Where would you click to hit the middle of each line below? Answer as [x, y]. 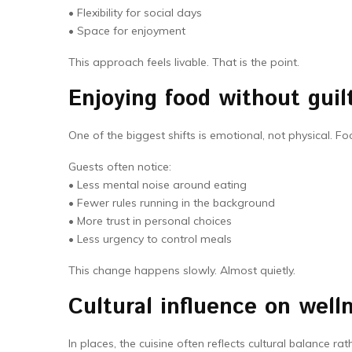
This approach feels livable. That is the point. [184, 62]
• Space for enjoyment [127, 31]
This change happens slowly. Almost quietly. [182, 270]
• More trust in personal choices [150, 221]
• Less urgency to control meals [150, 239]
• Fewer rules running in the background [172, 203]
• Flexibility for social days [135, 13]
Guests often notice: [120, 167]
